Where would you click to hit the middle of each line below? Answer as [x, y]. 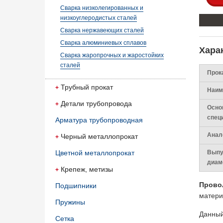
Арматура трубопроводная [99, 120]
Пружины [70, 202]
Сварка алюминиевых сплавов [103, 43]
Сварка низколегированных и [102, 8]
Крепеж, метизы [87, 169]
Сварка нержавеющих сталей [102, 30]
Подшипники [76, 186]
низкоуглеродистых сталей [99, 18]
